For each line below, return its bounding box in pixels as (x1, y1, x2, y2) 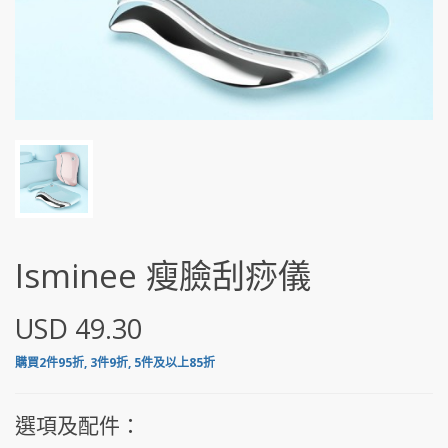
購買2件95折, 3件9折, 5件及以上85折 (15, 354, 215, 371)
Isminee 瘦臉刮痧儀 (15, 253, 311, 298)
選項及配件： (15, 411, 141, 439)
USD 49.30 (15, 310, 142, 347)
